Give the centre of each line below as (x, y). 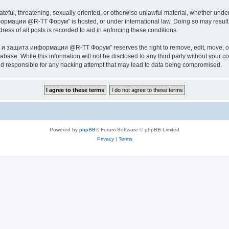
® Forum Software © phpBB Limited (138, 130)
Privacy (105, 139)
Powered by (64, 130)
